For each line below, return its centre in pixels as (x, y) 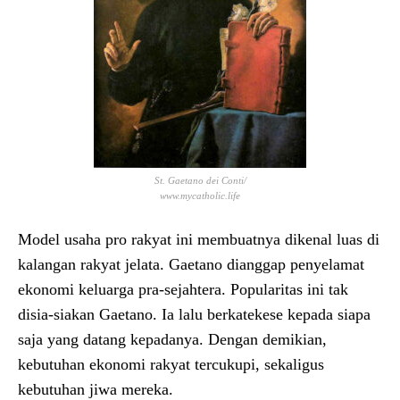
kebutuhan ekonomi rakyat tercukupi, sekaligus (171, 364)
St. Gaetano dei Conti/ (200, 180)
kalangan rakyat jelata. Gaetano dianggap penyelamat (191, 264)
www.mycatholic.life (200, 195)
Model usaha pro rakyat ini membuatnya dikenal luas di (199, 239)
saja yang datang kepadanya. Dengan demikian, (172, 339)
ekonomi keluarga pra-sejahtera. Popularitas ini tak (183, 289)
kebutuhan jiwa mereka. (96, 389)
